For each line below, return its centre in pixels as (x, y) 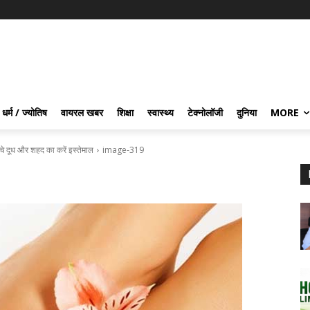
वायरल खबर (82, 112)
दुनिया (247, 112)
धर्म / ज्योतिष (25, 112)
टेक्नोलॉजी (205, 112)
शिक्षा (125, 112)
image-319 (123, 150)
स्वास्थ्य (161, 112)
